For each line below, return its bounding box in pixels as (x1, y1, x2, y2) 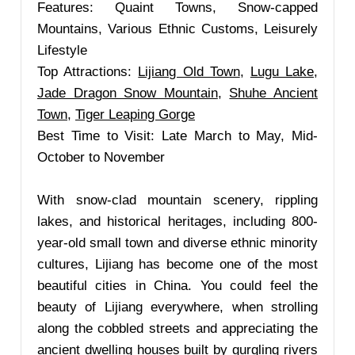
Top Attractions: (37, 64, 139, 79)
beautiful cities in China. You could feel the (37, 278, 318, 293)
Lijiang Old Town (138, 64, 240, 79)
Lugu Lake (250, 64, 315, 79)
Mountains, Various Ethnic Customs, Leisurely (37, 21, 318, 36)
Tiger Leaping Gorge (75, 107, 195, 122)
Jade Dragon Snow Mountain (37, 86, 218, 101)
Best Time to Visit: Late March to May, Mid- (37, 128, 318, 143)
